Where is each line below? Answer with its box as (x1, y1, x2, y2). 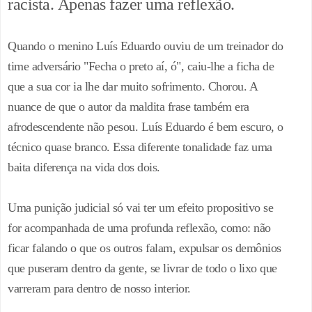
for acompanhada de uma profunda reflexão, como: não (8, 221, 271, 235)
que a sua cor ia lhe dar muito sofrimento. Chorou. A (8, 79, 257, 94)
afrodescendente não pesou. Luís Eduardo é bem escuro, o (8, 120, 283, 134)
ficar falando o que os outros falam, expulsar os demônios (8, 241, 281, 256)
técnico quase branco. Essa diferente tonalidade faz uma (8, 140, 272, 155)
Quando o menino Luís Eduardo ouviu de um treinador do (8, 39, 283, 54)
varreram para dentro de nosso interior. (8, 281, 194, 296)
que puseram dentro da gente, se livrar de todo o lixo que (8, 261, 277, 276)
